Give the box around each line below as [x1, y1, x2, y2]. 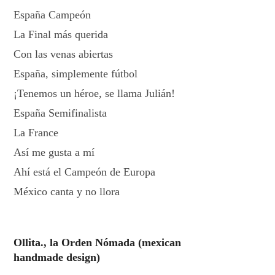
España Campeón [14, 9, 91, 21]
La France [14, 126, 59, 139]
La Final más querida [14, 28, 109, 41]
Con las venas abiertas [14, 48, 114, 60]
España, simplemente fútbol [14, 68, 138, 80]
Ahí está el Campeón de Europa [14, 166, 156, 178]
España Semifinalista [14, 107, 107, 119]
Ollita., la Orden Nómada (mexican [14, 236, 182, 249]
